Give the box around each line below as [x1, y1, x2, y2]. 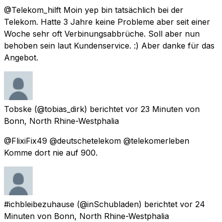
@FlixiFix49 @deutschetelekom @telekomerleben [4, 135, 189, 146]
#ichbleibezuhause [4, 199, 74, 209]
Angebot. [4, 52, 38, 62]
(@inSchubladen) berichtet [77, 199, 177, 209]
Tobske [4, 104, 32, 114]
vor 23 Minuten [125, 104, 183, 114]
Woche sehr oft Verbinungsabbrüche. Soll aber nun [4, 28, 200, 39]
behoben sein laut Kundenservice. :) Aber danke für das [4, 40, 215, 51]
